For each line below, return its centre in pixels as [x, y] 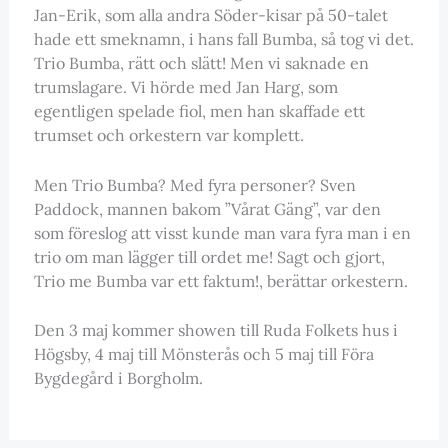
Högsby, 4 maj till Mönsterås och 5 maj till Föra [203, 354]
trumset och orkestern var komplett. [168, 135]
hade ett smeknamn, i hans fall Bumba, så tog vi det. [223, 39]
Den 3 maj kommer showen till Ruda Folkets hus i [215, 330]
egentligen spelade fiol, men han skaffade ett [199, 111]
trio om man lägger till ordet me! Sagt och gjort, [209, 256]
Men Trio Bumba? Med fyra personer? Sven [194, 184]
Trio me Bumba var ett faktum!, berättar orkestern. [220, 280]
